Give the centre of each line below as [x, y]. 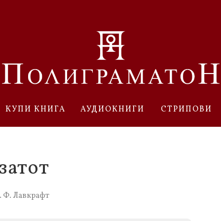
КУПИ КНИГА [35, 109]
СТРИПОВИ [186, 109]
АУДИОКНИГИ [112, 109]
